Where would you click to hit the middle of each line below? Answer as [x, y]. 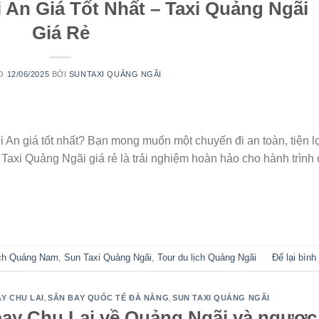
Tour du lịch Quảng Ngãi [207, 257]
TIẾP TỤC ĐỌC [56, 209]
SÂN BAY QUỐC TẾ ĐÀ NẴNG [109, 297]
